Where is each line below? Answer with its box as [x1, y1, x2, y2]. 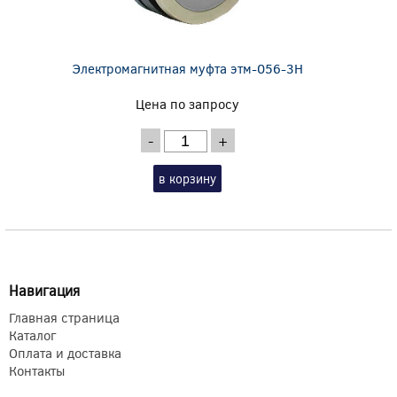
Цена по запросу [136, 95, 240, 113]
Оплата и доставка [9, 344, 121, 362]
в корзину [159, 170, 217, 188]
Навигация [9, 281, 80, 300]
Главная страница [9, 308, 120, 327]
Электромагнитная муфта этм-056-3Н [72, 59, 304, 78]
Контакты [9, 362, 65, 380]
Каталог [9, 326, 56, 345]
